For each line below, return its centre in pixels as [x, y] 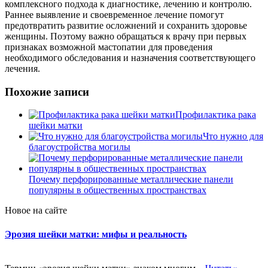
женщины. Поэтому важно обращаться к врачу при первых [126, 36]
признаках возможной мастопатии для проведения [109, 47]
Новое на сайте [36, 211]
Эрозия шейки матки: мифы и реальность [96, 234]
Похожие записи [47, 92]
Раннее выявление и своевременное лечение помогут [114, 14]
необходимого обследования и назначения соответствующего [130, 57]
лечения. [22, 68]
